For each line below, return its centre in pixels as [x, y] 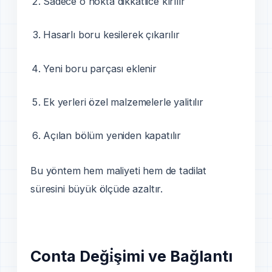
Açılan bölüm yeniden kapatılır [112, 135]
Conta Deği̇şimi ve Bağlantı [131, 257]
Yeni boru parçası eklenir [100, 68]
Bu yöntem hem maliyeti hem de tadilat [119, 170]
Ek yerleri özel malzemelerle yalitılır [123, 102]
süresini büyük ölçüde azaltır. [97, 189]
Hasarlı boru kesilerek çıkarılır [111, 35]
